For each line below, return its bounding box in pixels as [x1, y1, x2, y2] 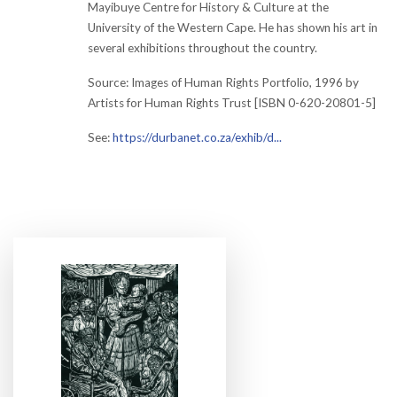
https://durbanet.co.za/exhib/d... [113, 130, 282, 144]
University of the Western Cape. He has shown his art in [88, 20, 378, 35]
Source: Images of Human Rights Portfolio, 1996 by [88, 75, 359, 90]
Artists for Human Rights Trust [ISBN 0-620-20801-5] [88, 96, 376, 110]
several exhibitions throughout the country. [88, 41, 317, 55]
